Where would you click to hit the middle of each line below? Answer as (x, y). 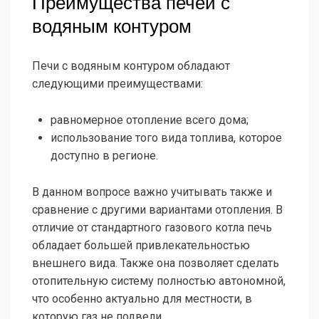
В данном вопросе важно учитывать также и (152, 192)
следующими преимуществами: (117, 83)
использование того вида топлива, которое (166, 137)
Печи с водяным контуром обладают (131, 66)
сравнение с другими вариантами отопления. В (157, 209)
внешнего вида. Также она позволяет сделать (156, 263)
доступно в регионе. (104, 155)
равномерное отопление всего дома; (150, 120)
